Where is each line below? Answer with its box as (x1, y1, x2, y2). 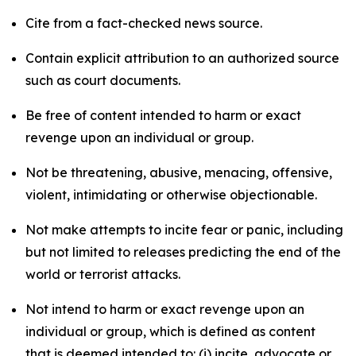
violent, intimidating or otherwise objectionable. (25, 187, 317, 203)
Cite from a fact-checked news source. (25, 15, 262, 31)
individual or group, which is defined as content (25, 323, 315, 339)
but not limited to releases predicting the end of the (25, 244, 341, 260)
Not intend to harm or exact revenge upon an (25, 301, 304, 317)
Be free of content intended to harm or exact (25, 107, 301, 123)
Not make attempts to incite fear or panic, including (25, 222, 343, 238)
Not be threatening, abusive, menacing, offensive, (25, 164, 332, 180)
